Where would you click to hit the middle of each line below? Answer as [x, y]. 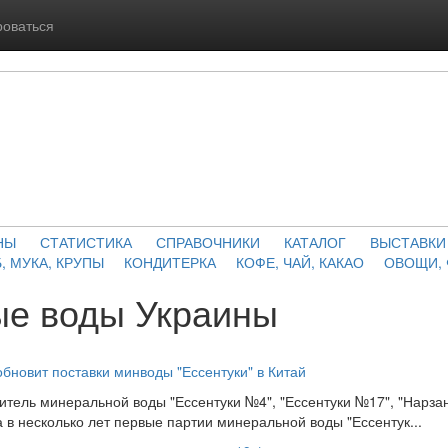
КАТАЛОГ [315, 242]
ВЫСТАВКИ [408, 242]
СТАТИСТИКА [86, 242]
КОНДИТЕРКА [169, 262]
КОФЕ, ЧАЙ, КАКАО [299, 262]
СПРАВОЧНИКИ [208, 242]
